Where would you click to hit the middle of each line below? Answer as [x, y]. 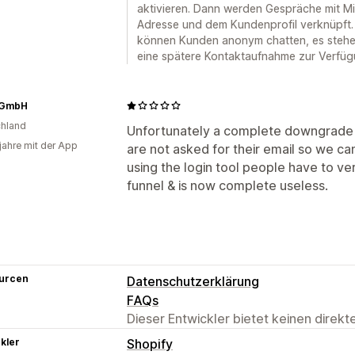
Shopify [150, 344]
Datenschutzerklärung [193, 281]
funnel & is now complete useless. [227, 185]
